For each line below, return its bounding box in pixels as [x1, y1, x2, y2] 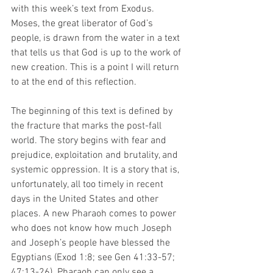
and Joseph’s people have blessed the [11, 236, 172, 249]
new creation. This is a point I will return [11, 61, 182, 74]
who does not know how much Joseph [11, 222, 174, 235]
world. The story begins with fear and [11, 134, 169, 147]
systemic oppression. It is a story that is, [11, 163, 182, 176]
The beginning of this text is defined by [11, 105, 175, 118]
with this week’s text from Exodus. [11, 2, 157, 15]
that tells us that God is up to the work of [11, 46, 183, 59]
